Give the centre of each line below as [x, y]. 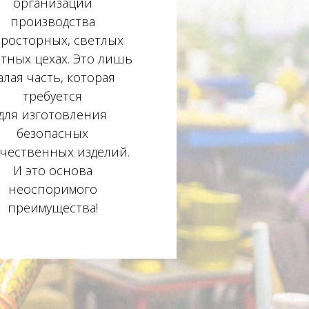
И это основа [52, 170]
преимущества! [52, 208]
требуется [52, 96]
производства [52, 21]
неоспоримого [52, 189]
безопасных [52, 133]
